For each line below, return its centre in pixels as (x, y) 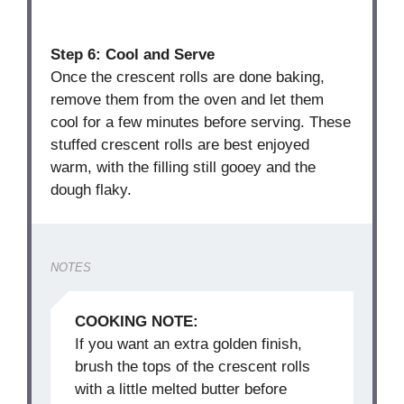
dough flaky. (92, 189)
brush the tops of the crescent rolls (192, 367)
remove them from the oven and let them (188, 99)
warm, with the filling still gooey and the (184, 167)
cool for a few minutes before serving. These (201, 122)
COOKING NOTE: (136, 322)
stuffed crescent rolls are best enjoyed (180, 144)
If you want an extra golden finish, (188, 344)
